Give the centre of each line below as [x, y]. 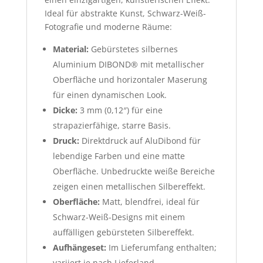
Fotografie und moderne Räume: [108, 26]
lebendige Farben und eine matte [119, 156]
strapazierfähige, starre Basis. [112, 125]
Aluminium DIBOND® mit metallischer [128, 64]
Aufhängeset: [79, 247]
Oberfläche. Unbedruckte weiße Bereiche [134, 171]
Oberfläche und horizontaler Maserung [130, 79]
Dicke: [65, 110]
